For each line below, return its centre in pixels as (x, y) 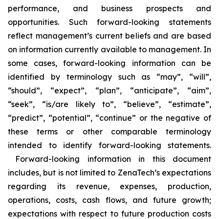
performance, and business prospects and (109, 8)
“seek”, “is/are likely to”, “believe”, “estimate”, (109, 104)
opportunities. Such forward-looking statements (109, 22)
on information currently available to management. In (109, 49)
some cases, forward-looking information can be (109, 63)
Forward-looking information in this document (109, 159)
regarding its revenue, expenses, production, (109, 186)
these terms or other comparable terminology (109, 131)
